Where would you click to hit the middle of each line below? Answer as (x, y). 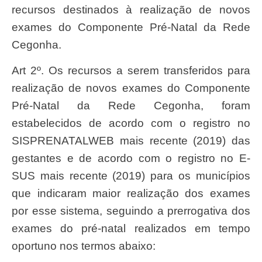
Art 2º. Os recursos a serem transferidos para (15, 71)
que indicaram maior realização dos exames (131, 194)
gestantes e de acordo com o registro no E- (131, 158)
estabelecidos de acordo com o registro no (131, 123)
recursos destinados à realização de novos (131, 10)
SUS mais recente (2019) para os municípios (131, 176)
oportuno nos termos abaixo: (84, 246)
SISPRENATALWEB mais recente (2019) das (131, 141)
